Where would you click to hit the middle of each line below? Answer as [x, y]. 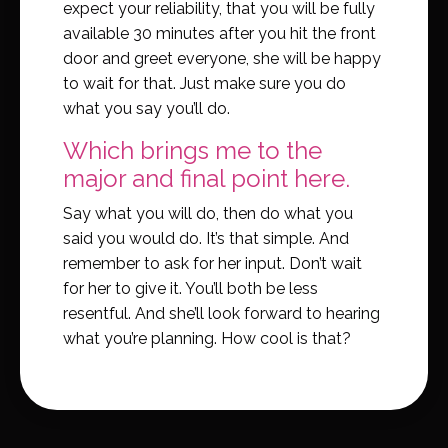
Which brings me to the [192, 150]
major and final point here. [206, 178]
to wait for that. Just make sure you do [204, 83]
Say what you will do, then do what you [208, 213]
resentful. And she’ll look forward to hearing [221, 313]
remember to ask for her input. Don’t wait [212, 263]
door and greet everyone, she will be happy [222, 58]
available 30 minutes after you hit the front [219, 33]
